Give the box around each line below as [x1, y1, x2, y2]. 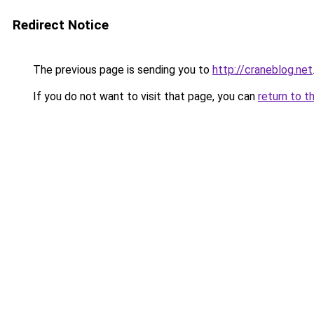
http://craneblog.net [212, 63, 313, 76]
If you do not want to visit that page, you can [30, 90, 258, 103]
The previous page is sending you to [30, 63, 212, 76]
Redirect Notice [13, 17, 109, 33]
